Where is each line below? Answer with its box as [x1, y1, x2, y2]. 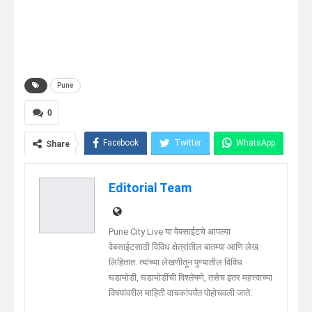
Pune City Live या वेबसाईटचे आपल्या [109, 226, 231, 237]
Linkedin [178, 165, 210, 175]
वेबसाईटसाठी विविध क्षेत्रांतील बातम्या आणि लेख [109, 241, 258, 252]
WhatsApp [236, 137, 275, 148]
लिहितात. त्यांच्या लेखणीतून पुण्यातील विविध [109, 256, 242, 267]
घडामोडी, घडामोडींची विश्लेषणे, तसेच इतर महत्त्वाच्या [109, 272, 272, 283]
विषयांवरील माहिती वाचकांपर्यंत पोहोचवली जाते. [109, 287, 252, 298]
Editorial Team [109, 180, 192, 195]
